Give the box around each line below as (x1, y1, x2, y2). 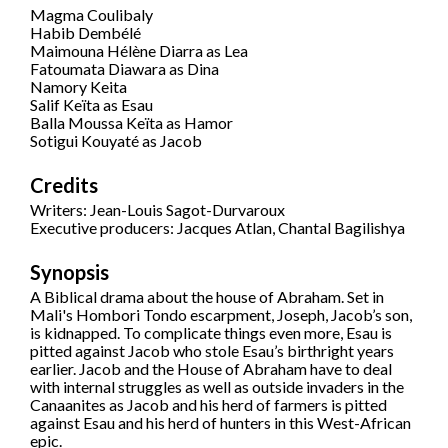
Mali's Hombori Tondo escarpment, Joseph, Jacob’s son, (30, 305, 412, 325)
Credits (30, 173, 98, 198)
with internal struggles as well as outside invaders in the (30, 377, 404, 397)
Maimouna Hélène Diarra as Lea (30, 41, 248, 61)
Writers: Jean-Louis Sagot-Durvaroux (30, 200, 285, 220)
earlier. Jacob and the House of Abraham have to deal (30, 359, 392, 379)
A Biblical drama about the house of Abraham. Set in (30, 287, 384, 307)
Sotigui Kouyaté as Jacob (30, 131, 202, 151)
